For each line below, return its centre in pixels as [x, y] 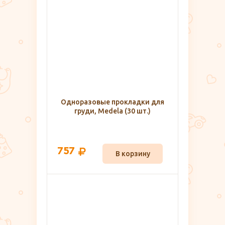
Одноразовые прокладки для [113, 102]
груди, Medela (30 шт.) [113, 111]
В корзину [133, 154]
